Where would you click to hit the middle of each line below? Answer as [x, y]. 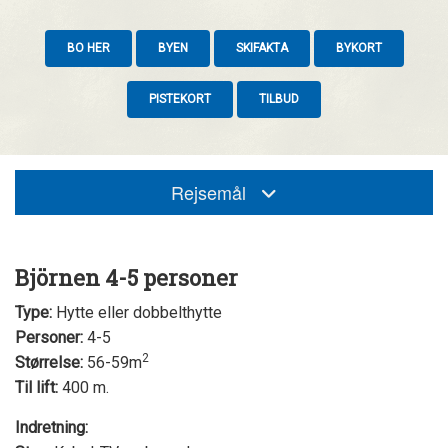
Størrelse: [49, 362]
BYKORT [358, 47]
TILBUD [279, 98]
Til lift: [36, 387]
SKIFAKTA [261, 47]
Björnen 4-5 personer [126, 277]
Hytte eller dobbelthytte [137, 312]
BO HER [88, 47]
